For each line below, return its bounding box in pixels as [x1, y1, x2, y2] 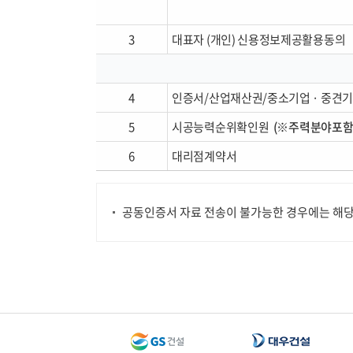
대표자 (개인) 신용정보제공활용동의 [172, 31, 346, 48]
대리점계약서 [172, 147, 237, 165]
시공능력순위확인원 [172, 118, 269, 136]
